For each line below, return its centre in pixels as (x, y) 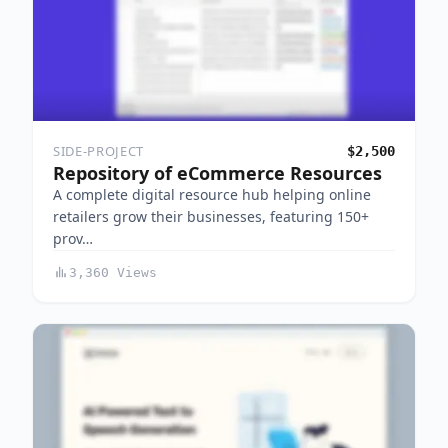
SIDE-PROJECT (98, 150)
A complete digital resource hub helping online (212, 194)
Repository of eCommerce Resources (217, 172)
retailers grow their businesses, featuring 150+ (211, 216)
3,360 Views (113, 272)
